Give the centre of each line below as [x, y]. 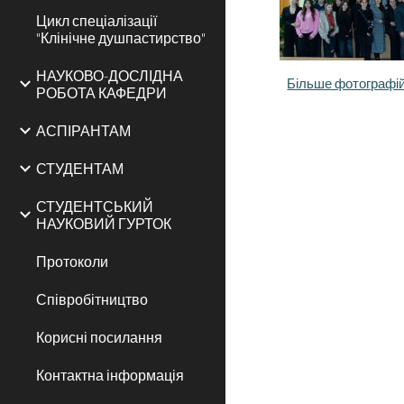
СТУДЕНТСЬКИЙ [95, 206]
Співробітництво [92, 299]
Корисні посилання [99, 337]
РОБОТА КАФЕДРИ [101, 92]
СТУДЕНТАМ [80, 168]
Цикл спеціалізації [96, 20]
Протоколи [72, 261]
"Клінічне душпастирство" [121, 37]
